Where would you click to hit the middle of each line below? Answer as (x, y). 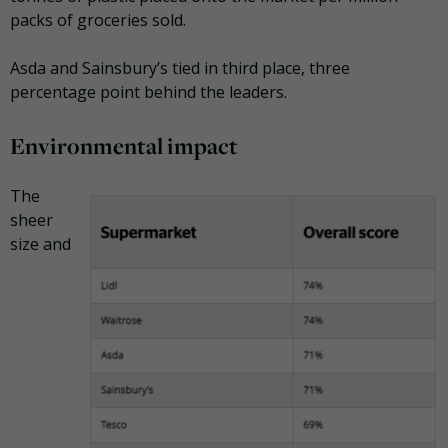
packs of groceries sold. (98, 19)
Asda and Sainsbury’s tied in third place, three (180, 67)
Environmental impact (124, 145)
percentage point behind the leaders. (148, 91)
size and (40, 243)
